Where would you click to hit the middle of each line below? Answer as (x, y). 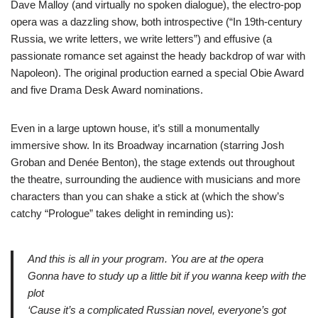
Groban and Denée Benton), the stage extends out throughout (153, 162)
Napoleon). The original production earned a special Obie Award (157, 73)
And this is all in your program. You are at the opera (146, 259)
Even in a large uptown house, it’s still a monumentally (135, 128)
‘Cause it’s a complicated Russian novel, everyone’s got (157, 310)
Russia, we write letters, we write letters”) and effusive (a (141, 39)
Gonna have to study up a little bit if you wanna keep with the (167, 276)
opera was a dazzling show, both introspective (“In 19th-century (157, 22)
